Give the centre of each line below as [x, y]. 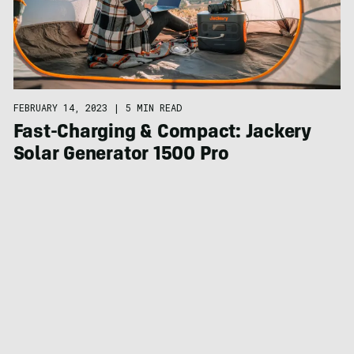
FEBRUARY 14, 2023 [60, 107]
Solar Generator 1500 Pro [121, 155]
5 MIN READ [153, 107]
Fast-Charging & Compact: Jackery [162, 133]
